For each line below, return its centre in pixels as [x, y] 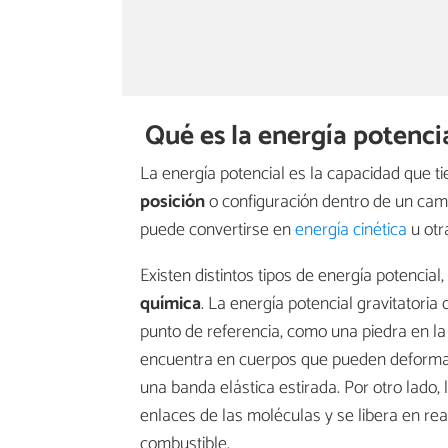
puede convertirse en [217, 230]
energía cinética [351, 230]
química [170, 304]
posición [172, 202]
